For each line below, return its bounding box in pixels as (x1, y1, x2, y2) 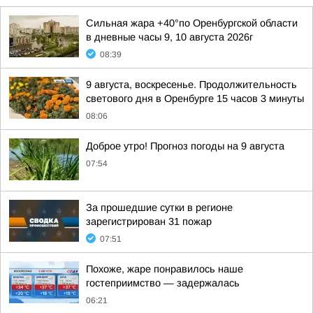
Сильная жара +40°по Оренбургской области (86, 17, 298, 29)
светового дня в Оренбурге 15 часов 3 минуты (86, 93, 304, 104)
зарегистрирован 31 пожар (86, 216, 212, 227)
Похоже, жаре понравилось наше (86, 263, 243, 275)
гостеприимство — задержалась (86, 277, 240, 289)
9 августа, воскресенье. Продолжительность (86, 79, 297, 90)
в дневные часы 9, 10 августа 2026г (86, 31, 253, 43)
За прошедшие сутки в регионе (86, 202, 233, 213)
